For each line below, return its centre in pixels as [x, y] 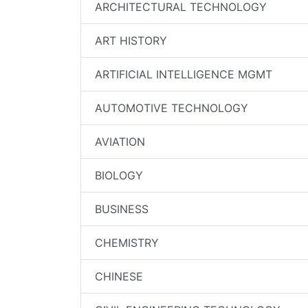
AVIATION [120, 142]
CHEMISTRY [127, 243]
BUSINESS [122, 209]
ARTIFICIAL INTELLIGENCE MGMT [184, 74]
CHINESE [119, 276]
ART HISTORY [131, 41]
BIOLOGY [119, 175]
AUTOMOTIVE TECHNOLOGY [172, 108]
